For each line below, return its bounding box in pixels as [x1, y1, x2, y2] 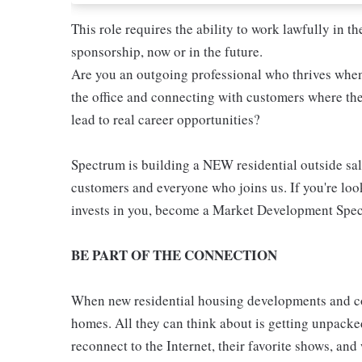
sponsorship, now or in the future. [71, 42, 263, 61]
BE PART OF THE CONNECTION [71, 245, 277, 265]
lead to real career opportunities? [71, 110, 260, 128]
